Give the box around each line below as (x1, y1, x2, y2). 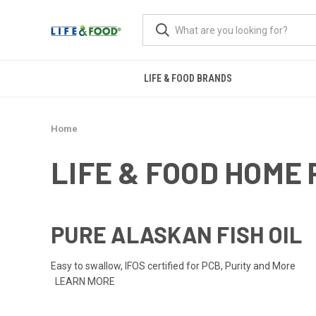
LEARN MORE (55, 275, 115, 287)
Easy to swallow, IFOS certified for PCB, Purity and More (51, 260, 296, 272)
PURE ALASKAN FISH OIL (51, 220, 303, 248)
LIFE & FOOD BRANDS (144, 73, 232, 84)
